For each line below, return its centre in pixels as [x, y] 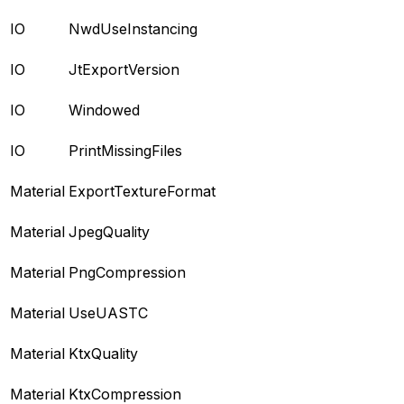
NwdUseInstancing [133, 28]
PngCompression [127, 272]
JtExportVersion [124, 69]
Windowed [104, 110]
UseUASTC [108, 312]
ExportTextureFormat [142, 191]
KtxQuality [103, 353]
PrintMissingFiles [125, 150]
